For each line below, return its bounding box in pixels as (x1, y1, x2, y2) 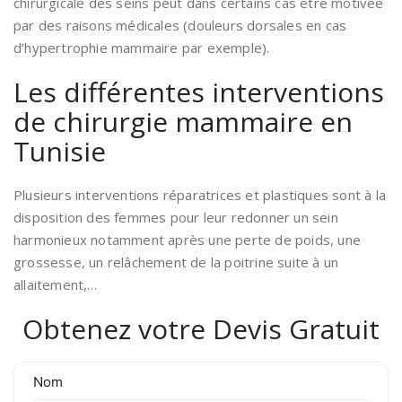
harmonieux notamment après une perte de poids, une (13, 231, 362, 249)
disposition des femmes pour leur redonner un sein (13, 208, 338, 226)
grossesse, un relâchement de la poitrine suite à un (13, 253, 339, 271)
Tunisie (13, 133, 106, 170)
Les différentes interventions (13, 74, 384, 110)
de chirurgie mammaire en (13, 103, 353, 140)
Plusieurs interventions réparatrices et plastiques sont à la (13, 186, 387, 204)
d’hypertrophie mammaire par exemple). (13, 39, 270, 57)
